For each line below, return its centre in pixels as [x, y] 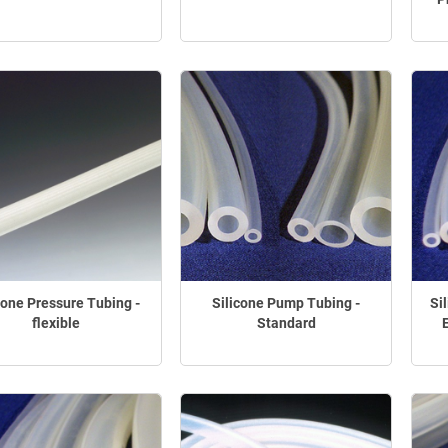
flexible [55, 322]
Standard [286, 322]
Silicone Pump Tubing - [286, 302]
